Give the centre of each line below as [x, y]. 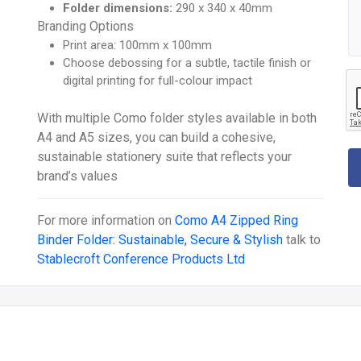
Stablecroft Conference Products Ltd [141, 259]
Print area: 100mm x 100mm [138, 46]
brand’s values [78, 176]
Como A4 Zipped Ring [237, 221]
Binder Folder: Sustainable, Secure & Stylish [160, 240]
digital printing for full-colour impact [158, 81]
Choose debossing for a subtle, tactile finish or [187, 63]
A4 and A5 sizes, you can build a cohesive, [157, 138]
